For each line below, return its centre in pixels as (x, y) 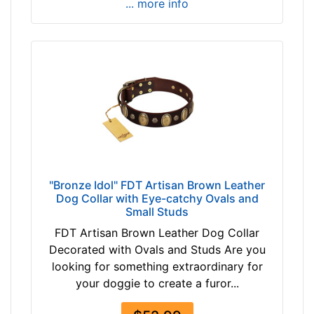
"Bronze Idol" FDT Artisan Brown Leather (157, 185)
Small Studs (157, 212)
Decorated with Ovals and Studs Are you (157, 250)
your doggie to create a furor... (157, 284)
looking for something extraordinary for (157, 267)
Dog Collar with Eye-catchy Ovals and (157, 199)
